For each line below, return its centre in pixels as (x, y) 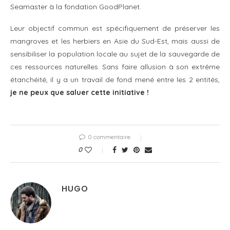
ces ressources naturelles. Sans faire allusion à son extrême (115, 66)
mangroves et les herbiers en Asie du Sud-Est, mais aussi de (115, 41)
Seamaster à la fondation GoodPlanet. (76, 6)
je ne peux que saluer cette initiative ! (80, 92)
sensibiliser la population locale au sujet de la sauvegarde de (115, 54)
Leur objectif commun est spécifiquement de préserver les (115, 28)
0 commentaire (109, 137)
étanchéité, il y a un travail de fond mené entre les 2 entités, (115, 79)
